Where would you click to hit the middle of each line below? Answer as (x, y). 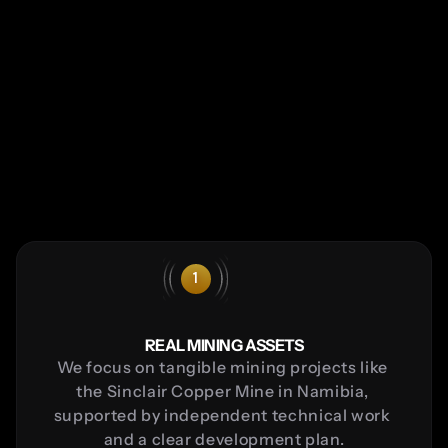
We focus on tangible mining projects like (222, 366)
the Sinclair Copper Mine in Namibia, (222, 390)
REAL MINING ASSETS (224, 344)
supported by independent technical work (222, 414)
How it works (236, 94)
